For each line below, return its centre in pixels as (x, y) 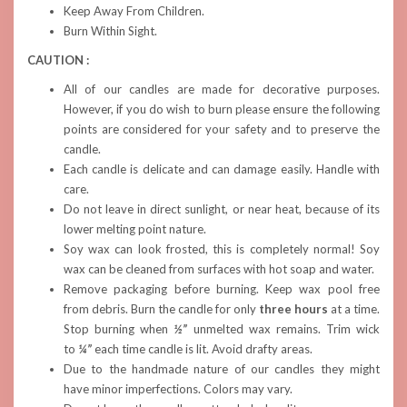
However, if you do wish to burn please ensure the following (222, 109)
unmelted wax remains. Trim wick (286, 329)
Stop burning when (119, 329)
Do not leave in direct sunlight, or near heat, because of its (222, 209)
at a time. (354, 309)
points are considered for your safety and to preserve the (222, 129)
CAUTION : (58, 60)
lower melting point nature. (135, 229)
